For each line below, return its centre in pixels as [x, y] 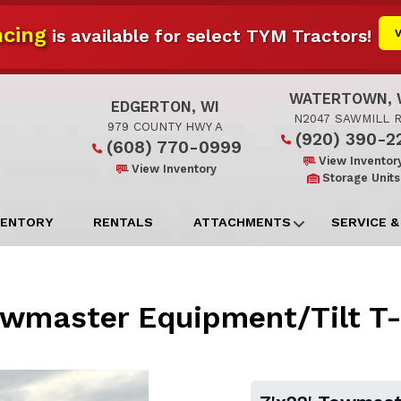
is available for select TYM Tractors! [209, 36]
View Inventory [174, 169]
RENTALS [123, 222]
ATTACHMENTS [242, 222]
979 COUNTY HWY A [165, 127]
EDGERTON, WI [165, 107]
